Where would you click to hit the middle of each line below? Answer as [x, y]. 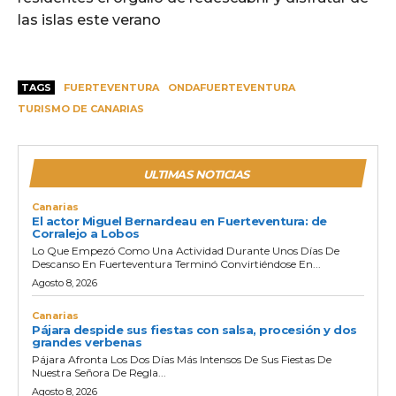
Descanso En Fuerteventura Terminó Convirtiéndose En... [176, 264]
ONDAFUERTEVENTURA [232, 88]
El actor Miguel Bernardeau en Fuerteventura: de [179, 221]
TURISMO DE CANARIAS [81, 109]
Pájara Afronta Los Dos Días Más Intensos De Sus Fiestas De [182, 360]
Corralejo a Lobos [86, 234]
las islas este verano [89, 20]
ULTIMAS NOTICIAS [196, 175]
